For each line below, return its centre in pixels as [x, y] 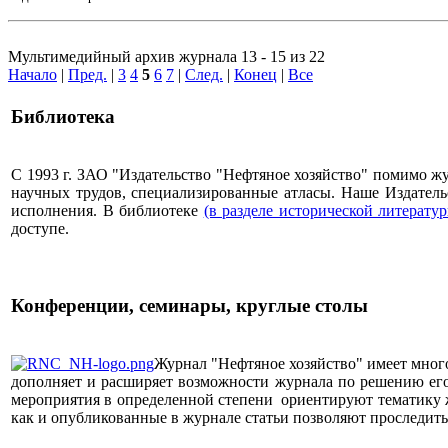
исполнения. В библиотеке [107, 211]
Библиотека [63, 117]
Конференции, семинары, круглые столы [189, 306]
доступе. [40, 229]
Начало [32, 75]
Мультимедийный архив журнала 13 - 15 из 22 [166, 57]
